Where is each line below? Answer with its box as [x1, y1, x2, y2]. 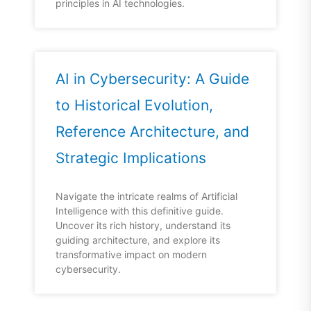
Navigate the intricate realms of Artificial [56, 190, 237, 203]
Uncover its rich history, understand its [56, 219, 230, 232]
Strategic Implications [56, 149, 206, 167]
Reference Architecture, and [56, 123, 249, 141]
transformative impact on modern [56, 249, 207, 261]
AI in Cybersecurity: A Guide [56, 70, 249, 88]
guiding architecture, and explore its [56, 234, 220, 246]
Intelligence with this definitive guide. [56, 205, 224, 217]
